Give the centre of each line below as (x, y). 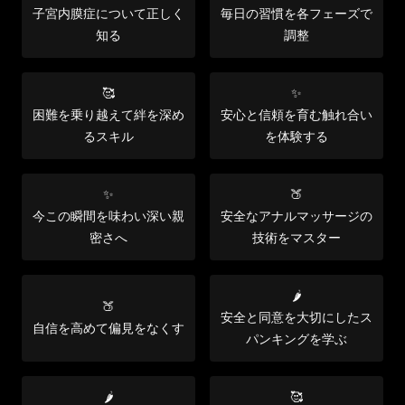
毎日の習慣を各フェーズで (297, 14)
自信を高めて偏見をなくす (108, 328)
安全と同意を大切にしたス (297, 317)
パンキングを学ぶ (297, 339)
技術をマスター (297, 238)
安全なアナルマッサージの (297, 216)
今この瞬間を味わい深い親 (108, 216)
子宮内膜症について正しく (108, 14)
